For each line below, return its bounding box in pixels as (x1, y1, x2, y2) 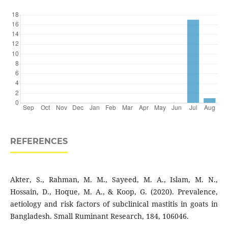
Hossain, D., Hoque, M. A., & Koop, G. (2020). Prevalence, (10, 187, 218, 197)
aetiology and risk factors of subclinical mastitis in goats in (10, 199, 218, 209)
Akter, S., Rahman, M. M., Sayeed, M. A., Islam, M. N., (10, 175, 218, 185)
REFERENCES (10, 136, 68, 147)
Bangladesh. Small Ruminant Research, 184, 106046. (10, 211, 189, 221)
